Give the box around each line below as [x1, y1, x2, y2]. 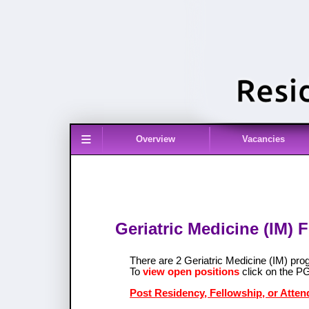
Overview [136, 134, 176, 145]
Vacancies [242, 134, 286, 145]
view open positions [143, 266, 240, 278]
